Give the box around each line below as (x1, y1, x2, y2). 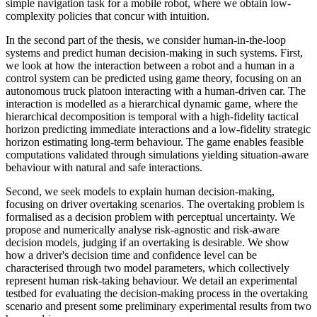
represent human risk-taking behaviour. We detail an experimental (6, 274, 297, 287)
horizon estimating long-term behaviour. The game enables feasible (6, 135, 304, 148)
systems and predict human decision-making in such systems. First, (6, 46, 303, 59)
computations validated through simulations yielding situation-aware (6, 148, 309, 161)
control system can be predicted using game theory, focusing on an (6, 71, 301, 84)
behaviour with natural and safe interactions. (6, 161, 205, 173)
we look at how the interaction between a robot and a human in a (6, 59, 294, 71)
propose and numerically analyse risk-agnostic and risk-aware (6, 223, 279, 236)
